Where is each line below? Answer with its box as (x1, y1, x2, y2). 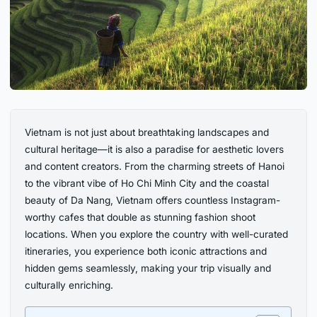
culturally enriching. (25, 279, 114, 292)
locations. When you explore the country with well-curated (25, 229, 289, 241)
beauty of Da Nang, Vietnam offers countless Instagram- (25, 195, 281, 207)
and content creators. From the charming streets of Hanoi (25, 161, 285, 173)
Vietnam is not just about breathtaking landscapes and (25, 127, 270, 139)
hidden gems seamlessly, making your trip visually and (25, 263, 272, 275)
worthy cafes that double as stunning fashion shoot (25, 212, 256, 224)
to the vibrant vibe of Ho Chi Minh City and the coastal (25, 178, 270, 190)
